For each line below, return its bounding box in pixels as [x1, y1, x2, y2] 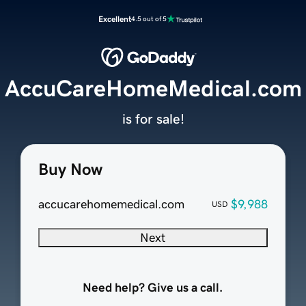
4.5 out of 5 [131, 15, 167, 23]
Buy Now [38, 161, 102, 178]
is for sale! [122, 112, 184, 126]
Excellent [98, 15, 131, 23]
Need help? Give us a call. [83, 281, 223, 294]
